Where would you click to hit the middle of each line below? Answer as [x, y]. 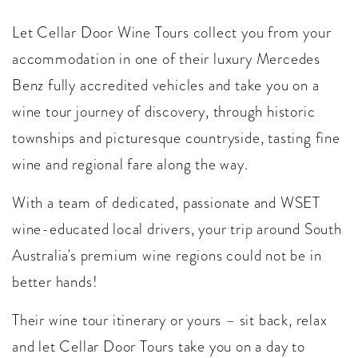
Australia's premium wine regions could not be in [167, 256]
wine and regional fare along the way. [130, 165]
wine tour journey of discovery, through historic [164, 112]
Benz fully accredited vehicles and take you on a [166, 86]
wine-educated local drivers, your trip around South [177, 229]
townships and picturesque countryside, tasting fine [176, 138]
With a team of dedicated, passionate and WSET [166, 203]
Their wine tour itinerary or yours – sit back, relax [170, 320]
